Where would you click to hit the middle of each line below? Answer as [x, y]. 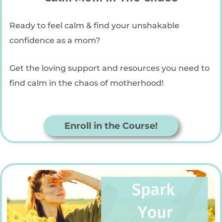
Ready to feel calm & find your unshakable [94, 25]
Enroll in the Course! [111, 126]
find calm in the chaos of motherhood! [86, 83]
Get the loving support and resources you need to [110, 68]
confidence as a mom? [55, 40]
